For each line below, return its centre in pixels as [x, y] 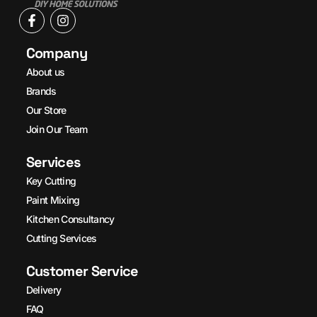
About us [45, 72]
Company [56, 53]
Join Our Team [57, 129]
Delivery [44, 290]
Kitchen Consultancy [70, 219]
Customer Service [82, 271]
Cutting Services [61, 238]
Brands [41, 91]
